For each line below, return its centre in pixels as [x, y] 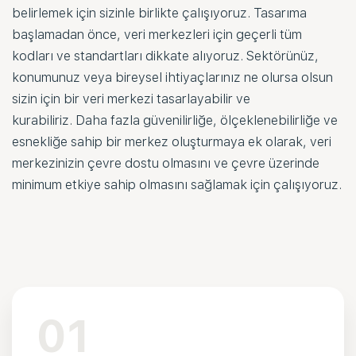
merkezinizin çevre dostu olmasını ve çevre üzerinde [166, 163]
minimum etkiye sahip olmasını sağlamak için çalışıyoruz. [177, 184]
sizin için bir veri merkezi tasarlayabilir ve [131, 99]
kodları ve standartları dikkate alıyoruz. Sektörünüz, [165, 56]
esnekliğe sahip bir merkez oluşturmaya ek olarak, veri [172, 141]
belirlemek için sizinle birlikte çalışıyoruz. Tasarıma [159, 13]
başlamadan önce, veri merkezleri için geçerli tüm [157, 34]
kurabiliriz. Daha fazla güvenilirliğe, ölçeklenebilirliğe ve [175, 120]
